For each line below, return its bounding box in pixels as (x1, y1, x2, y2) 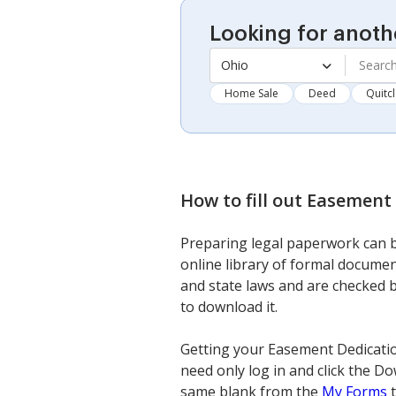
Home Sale (225, 85, 278, 101)
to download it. (180, 296, 278, 316)
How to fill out (180, 187, 307, 212)
